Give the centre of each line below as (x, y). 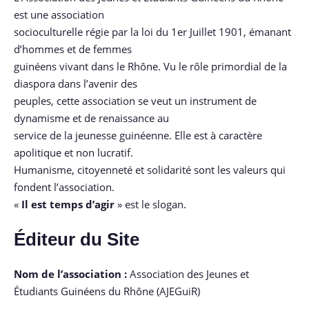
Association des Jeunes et (188, 273)
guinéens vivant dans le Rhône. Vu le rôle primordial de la (150, 67)
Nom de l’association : (70, 273)
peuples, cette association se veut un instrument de (135, 101)
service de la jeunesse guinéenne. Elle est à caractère (138, 136)
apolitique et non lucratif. (73, 153)
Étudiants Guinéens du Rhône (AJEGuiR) (107, 291)
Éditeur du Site (77, 239)
